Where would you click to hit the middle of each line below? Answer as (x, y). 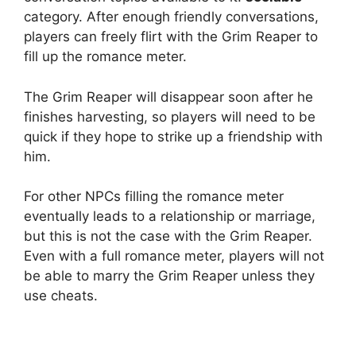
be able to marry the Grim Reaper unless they (169, 276)
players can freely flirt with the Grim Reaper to (171, 37)
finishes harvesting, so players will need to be (170, 116)
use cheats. (61, 296)
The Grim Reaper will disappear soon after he (168, 97)
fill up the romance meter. (105, 57)
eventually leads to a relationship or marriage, (170, 217)
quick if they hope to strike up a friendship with (173, 136)
